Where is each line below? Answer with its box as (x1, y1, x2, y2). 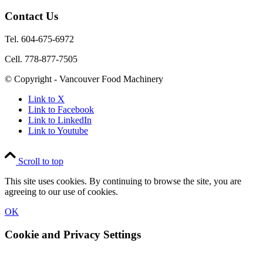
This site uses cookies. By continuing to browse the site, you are (5, 176, 241, 186)
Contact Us (5, 10, 58, 23)
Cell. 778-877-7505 (5, 53, 77, 64)
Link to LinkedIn (28, 114, 92, 125)
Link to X (28, 93, 65, 104)
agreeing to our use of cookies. (5, 186, 118, 197)
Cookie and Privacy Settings (5, 228, 141, 241)
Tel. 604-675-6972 (5, 33, 74, 44)
